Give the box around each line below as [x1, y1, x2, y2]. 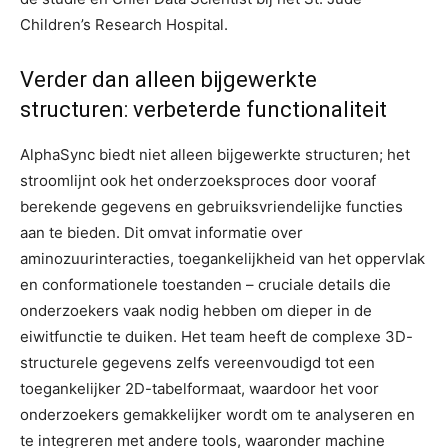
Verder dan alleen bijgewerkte [20, 67, 317, 92]
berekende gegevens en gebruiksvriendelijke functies [20, 197, 403, 216]
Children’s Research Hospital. [20, 15, 228, 34]
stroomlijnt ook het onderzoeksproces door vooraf [20, 171, 376, 190]
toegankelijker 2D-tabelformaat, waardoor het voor [20, 379, 379, 398]
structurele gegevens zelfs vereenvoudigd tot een [20, 353, 375, 372]
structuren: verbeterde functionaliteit [20, 97, 387, 122]
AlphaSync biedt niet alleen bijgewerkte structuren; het [20, 145, 410, 164]
